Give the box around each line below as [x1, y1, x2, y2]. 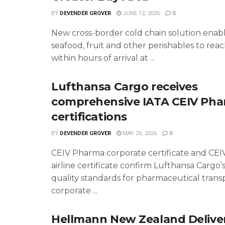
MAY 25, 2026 [121, 130, 157, 137]
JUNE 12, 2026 [121, 10, 160, 17]
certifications [51, 110, 127, 124]
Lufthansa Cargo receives [51, 80, 198, 93]
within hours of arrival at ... [51, 53, 155, 63]
